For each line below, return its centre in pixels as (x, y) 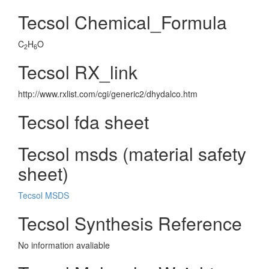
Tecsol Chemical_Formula (122, 22)
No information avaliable (64, 245)
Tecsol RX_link (78, 72)
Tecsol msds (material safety (132, 153)
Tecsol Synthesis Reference (130, 223)
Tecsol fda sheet (83, 122)
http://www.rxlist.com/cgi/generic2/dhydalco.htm (108, 94)
